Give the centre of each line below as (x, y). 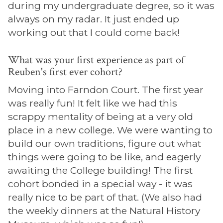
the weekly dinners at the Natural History (104, 211)
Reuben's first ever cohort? (65, 72)
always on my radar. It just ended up (94, 19)
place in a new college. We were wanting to (110, 130)
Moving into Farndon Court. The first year (106, 90)
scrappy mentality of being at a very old (101, 116)
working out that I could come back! (94, 32)
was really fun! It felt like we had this (93, 103)
